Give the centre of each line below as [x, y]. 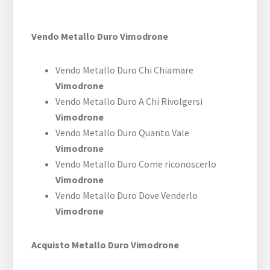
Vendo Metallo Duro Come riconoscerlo [136, 164]
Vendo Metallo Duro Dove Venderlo [127, 196]
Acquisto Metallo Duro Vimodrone [105, 245]
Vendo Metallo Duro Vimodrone [100, 36]
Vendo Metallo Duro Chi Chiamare [125, 70]
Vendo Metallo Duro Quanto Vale [123, 133]
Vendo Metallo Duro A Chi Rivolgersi [129, 102]
